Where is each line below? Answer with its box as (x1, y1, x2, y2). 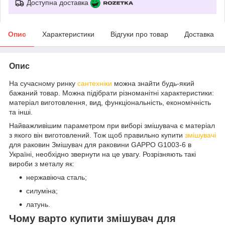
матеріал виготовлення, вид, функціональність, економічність (9, 98, 211, 106)
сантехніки (77, 79, 112, 87)
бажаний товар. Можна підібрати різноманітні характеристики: (9, 88, 214, 97)
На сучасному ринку (9, 79, 77, 87)
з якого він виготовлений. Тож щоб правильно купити (9, 131, 185, 139)
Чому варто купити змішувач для (9, 212, 176, 224)
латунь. (26, 200, 50, 208)
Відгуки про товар (110, 30, 168, 38)
